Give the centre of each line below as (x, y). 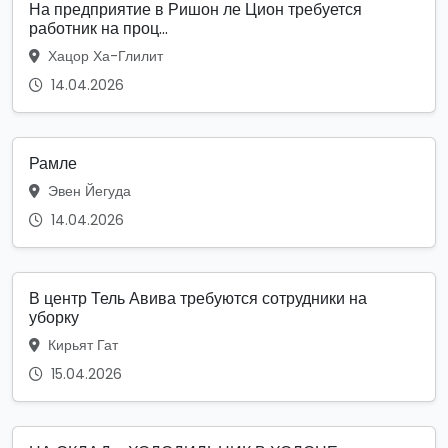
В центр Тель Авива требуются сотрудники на (198, 298)
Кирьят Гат (81, 344)
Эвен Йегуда (87, 190)
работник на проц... (98, 28)
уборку (54, 317)
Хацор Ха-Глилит (103, 55)
